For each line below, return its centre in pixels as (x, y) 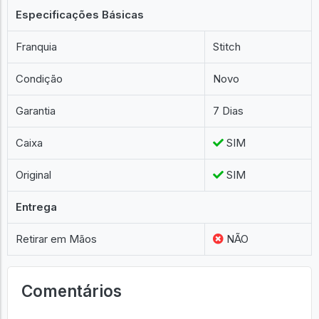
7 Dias (229, 111)
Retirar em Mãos (57, 239)
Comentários (71, 291)
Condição (40, 79)
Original (34, 175)
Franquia (37, 47)
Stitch (227, 47)
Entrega (37, 207)
